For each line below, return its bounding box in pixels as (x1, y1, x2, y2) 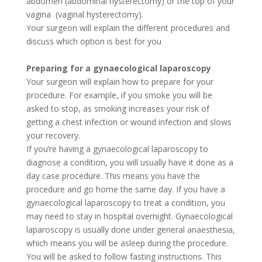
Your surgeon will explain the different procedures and (26, 22, 230, 33)
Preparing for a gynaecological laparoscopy (26, 62, 211, 74)
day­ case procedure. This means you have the (26, 170, 200, 181)
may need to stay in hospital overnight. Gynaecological (26, 210, 233, 222)
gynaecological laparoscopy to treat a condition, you (26, 196, 225, 208)
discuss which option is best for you (26, 35, 161, 47)
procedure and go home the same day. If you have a (26, 183, 225, 195)
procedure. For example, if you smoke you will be (26, 89, 212, 101)
